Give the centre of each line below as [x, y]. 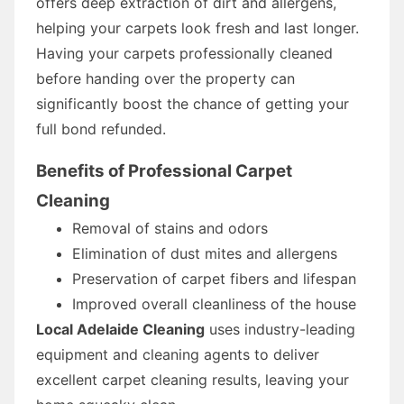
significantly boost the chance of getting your [193, 103]
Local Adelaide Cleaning [120, 329]
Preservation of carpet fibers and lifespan [214, 278]
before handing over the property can [165, 78]
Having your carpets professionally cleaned [184, 53]
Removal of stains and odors [170, 228]
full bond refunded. [101, 129]
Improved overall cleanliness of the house [214, 303]
